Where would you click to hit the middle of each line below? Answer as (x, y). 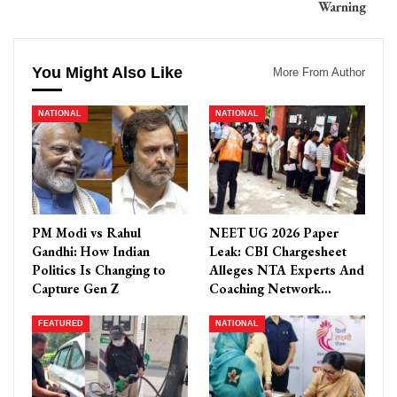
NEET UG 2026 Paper (274, 233)
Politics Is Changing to (99, 270)
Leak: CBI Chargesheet (278, 252)
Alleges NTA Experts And (287, 270)
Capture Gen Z (75, 289)
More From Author (319, 72)
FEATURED (61, 324)
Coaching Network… (270, 289)
